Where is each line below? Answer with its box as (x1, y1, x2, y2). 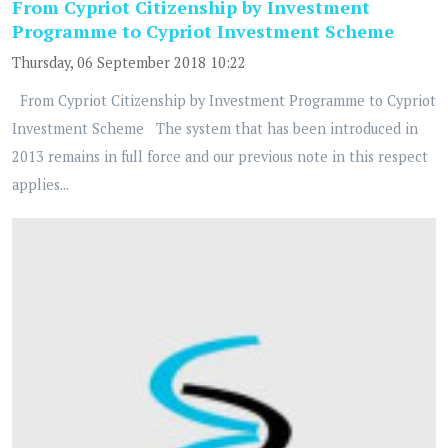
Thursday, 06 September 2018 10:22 (12, 52, 246, 72)
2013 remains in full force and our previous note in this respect (12, 147, 428, 166)
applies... (12, 175, 69, 194)
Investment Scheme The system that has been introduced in (12, 119, 418, 138)
